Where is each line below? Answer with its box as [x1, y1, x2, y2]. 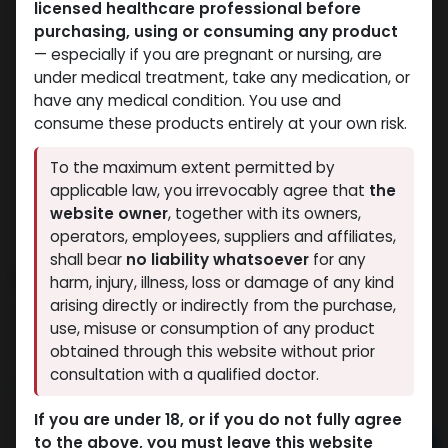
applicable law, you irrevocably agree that [50, 180, 370, 202]
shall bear [50, 249, 127, 271]
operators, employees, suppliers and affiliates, [50, 226, 397, 248]
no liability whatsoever [126, 249, 310, 271]
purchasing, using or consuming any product [33, 20, 398, 42]
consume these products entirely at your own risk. [33, 112, 407, 134]
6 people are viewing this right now [25, 336, 298, 360]
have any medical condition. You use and [33, 89, 341, 111]
